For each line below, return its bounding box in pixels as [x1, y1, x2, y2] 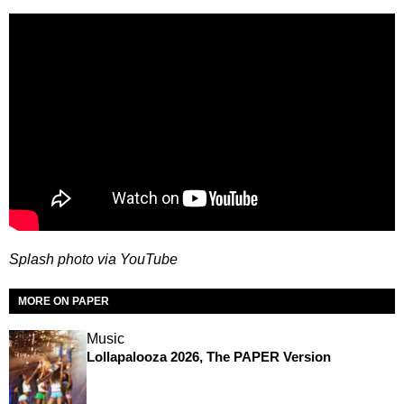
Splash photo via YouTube [9, 252, 178, 268]
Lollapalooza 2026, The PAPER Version [86, 349, 331, 365]
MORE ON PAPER [18, 295, 109, 308]
